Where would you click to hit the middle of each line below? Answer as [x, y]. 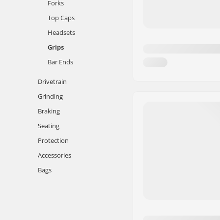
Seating [49, 126]
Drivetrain [52, 82]
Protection [53, 140]
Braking [49, 111]
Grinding [50, 96]
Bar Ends [60, 62]
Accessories [55, 155]
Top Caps [61, 18]
